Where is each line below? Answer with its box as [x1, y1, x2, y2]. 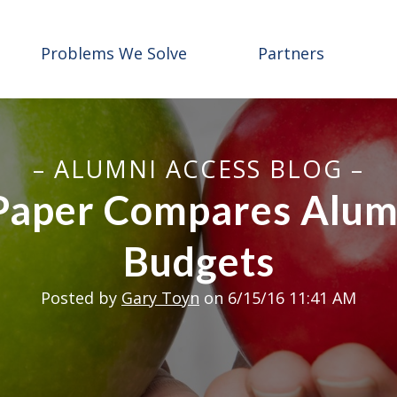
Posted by [41, 287, 117, 309]
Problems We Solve [41, 43, 188, 64]
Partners [258, 43, 325, 64]
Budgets [122, 237, 275, 286]
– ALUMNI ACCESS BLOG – [33, 152, 364, 185]
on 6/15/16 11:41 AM [199, 287, 356, 309]
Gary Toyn [121, 287, 199, 309]
